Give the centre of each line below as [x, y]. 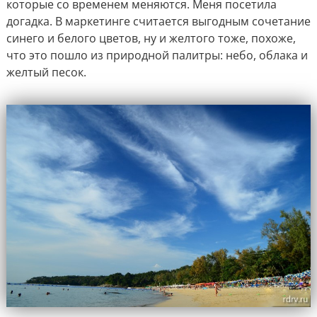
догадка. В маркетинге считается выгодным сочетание [158, 21]
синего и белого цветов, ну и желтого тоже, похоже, [151, 38]
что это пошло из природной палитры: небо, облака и [157, 55]
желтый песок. [46, 72]
